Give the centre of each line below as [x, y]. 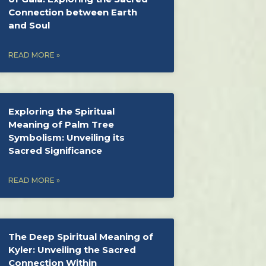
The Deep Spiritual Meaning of [81, 237]
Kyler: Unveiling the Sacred [72, 250]
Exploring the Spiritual [62, 111]
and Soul [29, 25]
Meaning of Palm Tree [61, 124]
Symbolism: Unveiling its [67, 137]
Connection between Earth [73, 12]
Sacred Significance [56, 151]
